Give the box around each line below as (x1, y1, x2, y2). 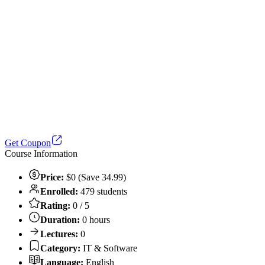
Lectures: (40, 228, 78, 239)
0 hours (80, 214, 110, 225)
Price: (40, 172, 64, 182)
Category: (40, 243, 80, 253)
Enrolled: (40, 186, 80, 196)
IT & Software (80, 243, 137, 253)
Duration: (40, 214, 80, 225)
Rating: (40, 200, 70, 211)
